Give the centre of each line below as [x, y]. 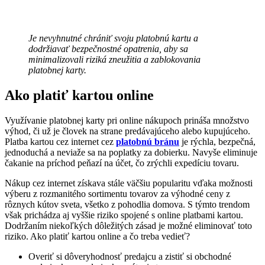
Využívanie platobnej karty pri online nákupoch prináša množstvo [127, 120]
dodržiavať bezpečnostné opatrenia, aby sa [108, 49]
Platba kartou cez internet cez [60, 141]
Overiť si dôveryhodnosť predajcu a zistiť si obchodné [130, 256]
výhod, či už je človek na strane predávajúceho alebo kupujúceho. [127, 131]
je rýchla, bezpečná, [217, 141]
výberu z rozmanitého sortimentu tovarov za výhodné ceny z [117, 193]
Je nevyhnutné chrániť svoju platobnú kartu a [113, 38]
